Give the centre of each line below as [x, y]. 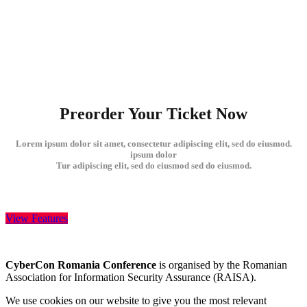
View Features [37, 218]
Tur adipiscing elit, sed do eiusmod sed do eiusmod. [153, 166]
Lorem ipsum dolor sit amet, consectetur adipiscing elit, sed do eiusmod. [153, 144]
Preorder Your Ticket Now [153, 114]
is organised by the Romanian [222, 265]
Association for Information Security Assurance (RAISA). [131, 278]
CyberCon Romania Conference [81, 265]
